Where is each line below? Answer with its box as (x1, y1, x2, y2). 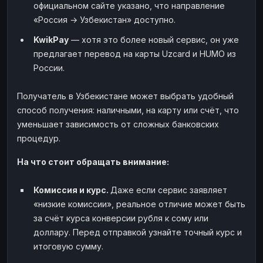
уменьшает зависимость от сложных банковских (17, 119, 219, 129)
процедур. (17, 133, 60, 143)
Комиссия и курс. (33, 184, 110, 195)
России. (33, 62, 65, 73)
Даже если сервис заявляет (110, 184, 227, 195)
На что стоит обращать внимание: (17, 156, 169, 167)
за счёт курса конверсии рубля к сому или (33, 213, 208, 223)
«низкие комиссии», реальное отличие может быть (33, 198, 245, 209)
